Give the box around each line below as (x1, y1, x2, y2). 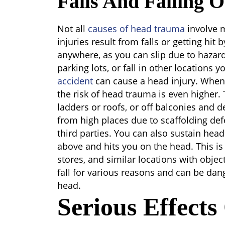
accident (57, 75, 93, 87)
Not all (57, 23, 88, 35)
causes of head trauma (88, 23, 185, 35)
